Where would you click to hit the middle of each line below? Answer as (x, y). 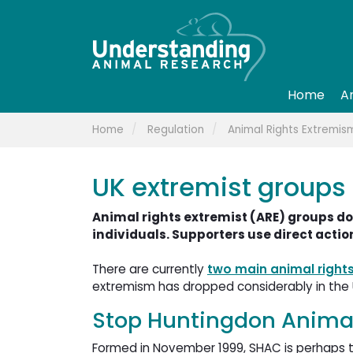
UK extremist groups (219, 188)
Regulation (176, 130)
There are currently (150, 269)
